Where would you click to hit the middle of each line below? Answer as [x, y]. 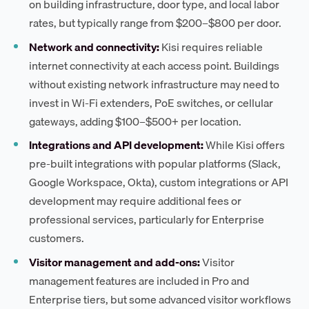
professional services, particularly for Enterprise [147, 220]
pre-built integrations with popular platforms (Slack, [155, 164]
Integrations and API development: [117, 145]
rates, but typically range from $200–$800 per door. [156, 23]
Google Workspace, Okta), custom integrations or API [159, 182]
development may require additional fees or [136, 201]
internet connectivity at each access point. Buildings [154, 65]
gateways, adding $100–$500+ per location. [136, 121]
